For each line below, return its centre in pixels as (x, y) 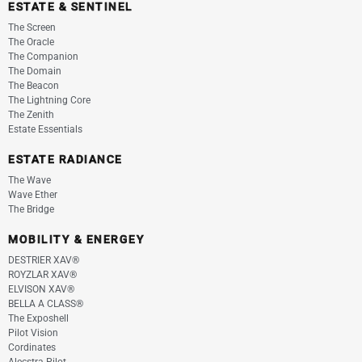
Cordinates (32, 347)
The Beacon (34, 86)
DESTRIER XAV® (44, 260)
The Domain (35, 71)
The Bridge (31, 209)
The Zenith (31, 115)
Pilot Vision (33, 333)
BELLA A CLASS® (46, 304)
